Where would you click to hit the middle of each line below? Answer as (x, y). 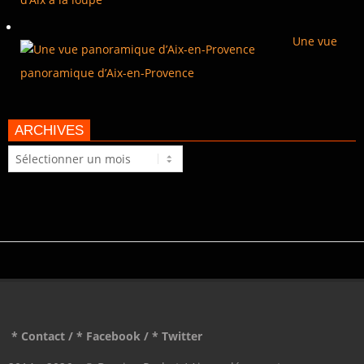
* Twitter (177, 336)
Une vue (315, 41)
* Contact (38, 336)
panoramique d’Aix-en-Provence (107, 72)
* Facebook (108, 336)
